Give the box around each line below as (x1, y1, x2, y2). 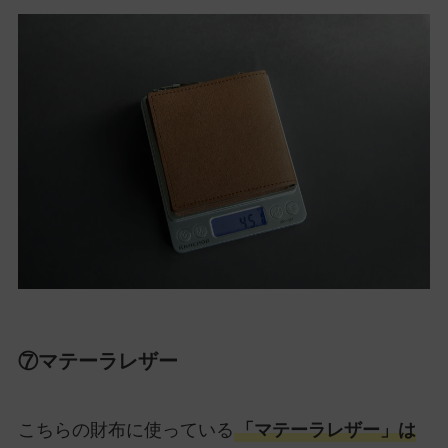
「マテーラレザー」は (235, 420, 416, 441)
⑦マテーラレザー (17, 350, 178, 373)
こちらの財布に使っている (17, 420, 234, 441)
